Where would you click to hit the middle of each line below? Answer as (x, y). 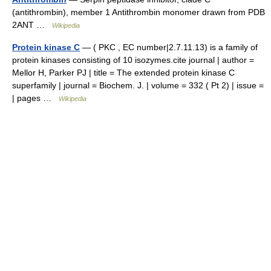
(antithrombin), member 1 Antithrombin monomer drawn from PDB (139, 12)
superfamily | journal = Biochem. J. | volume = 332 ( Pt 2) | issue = (138, 85)
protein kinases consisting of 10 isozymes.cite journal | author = (133, 60)
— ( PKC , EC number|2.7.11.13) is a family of (169, 47)
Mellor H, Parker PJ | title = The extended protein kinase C (123, 73)
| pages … (35, 98)
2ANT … (32, 25)
